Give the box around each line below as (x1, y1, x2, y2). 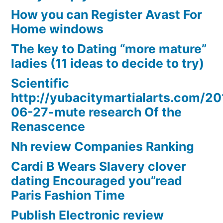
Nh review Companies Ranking (11, 139, 194, 154)
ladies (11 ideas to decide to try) (11, 56, 204, 71)
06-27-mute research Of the (11, 105, 182, 120)
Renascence (11, 119, 85, 134)
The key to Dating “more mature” (11, 41, 207, 57)
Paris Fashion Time (11, 188, 125, 203)
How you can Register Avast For (11, 7, 202, 22)
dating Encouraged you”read (11, 173, 182, 189)
